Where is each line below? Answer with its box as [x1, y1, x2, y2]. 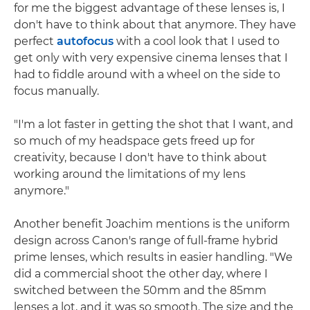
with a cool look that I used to [113, 34, 280, 48]
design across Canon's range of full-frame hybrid [14, 233, 278, 247]
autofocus [57, 34, 113, 48]
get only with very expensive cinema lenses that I [14, 51, 288, 64]
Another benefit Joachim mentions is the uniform [14, 217, 290, 230]
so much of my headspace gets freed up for [14, 134, 255, 147]
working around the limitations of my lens [14, 167, 246, 181]
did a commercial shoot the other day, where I [14, 266, 268, 280]
